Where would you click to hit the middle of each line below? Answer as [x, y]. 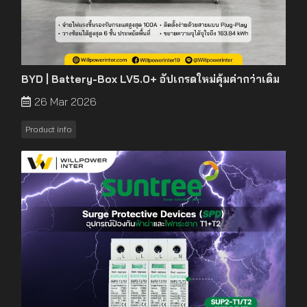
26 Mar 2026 [65, 101]
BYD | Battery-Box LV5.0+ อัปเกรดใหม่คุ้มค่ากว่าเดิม [150, 79]
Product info [49, 129]
